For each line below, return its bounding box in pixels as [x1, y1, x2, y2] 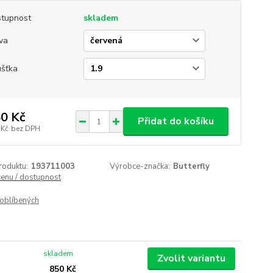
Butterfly [173, 161, 210, 172]
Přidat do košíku [137, 115, 214, 128]
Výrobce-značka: [110, 161, 171, 172]
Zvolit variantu [157, 252, 225, 265]
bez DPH [10, 123, 40, 133]
